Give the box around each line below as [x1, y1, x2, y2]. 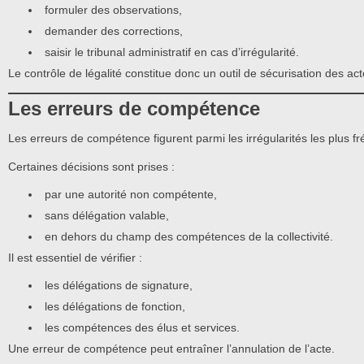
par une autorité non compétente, [45, 187, 217, 201]
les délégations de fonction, [45, 300, 185, 314]
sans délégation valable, [45, 208, 169, 222]
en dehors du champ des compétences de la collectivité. [45, 229, 333, 243]
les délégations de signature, [45, 279, 193, 292]
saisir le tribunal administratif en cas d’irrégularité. [45, 45, 299, 58]
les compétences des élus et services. [45, 321, 240, 335]
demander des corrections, [45, 24, 183, 37]
